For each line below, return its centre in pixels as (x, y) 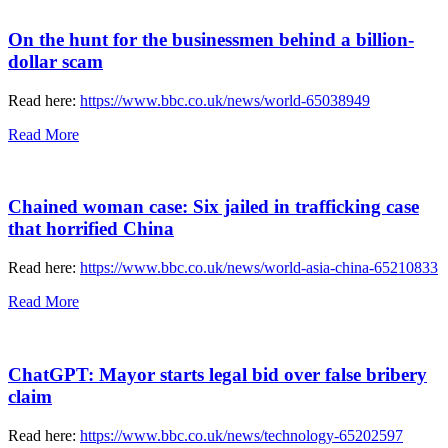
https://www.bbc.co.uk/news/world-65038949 (225, 100)
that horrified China (91, 229)
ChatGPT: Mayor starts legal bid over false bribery (217, 374)
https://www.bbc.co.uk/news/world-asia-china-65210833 (259, 268)
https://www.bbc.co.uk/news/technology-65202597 (241, 435)
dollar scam (55, 62)
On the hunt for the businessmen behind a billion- (211, 40)
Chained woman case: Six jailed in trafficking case (213, 207)
